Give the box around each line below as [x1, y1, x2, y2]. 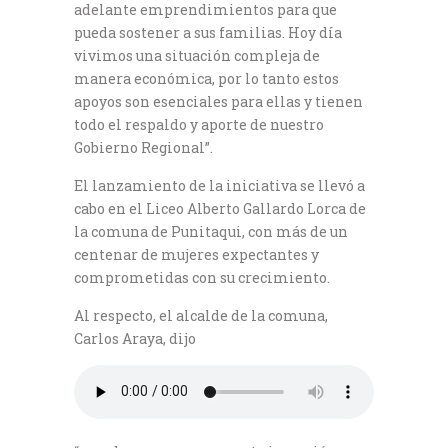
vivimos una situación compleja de [74, 45, 320, 65]
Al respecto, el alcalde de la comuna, [74, 305, 328, 325]
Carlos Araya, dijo [74, 328, 196, 348]
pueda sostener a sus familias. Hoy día [74, 22, 342, 42]
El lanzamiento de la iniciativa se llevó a [74, 175, 365, 195]
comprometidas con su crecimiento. [74, 267, 330, 287]
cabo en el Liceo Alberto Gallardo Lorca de [74, 198, 366, 218]
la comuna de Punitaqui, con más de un [74, 221, 348, 241]
